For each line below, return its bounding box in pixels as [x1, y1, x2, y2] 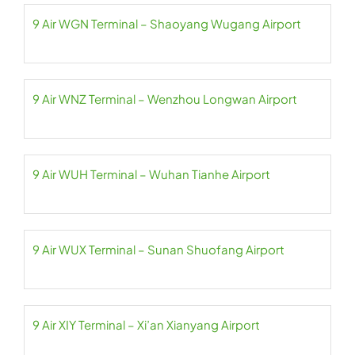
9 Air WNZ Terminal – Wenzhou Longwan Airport [32, 91, 297, 106]
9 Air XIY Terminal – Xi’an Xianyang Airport [32, 317, 260, 332]
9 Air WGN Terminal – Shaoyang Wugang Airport [32, 16, 301, 31]
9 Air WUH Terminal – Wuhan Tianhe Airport [32, 166, 270, 181]
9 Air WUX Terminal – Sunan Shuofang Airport [32, 242, 284, 257]
